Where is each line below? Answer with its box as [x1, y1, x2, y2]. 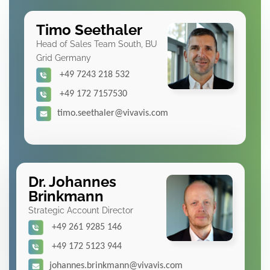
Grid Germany [36, 53, 91, 63]
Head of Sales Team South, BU [36, 39, 157, 49]
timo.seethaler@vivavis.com [57, 108, 168, 118]
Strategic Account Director [28, 206, 134, 215]
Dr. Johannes [28, 173, 117, 190]
